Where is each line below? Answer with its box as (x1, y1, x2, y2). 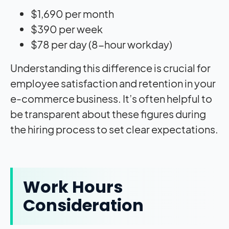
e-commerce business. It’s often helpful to (10, 91, 212, 105)
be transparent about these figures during (10, 107, 206, 120)
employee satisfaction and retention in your (10, 76, 216, 89)
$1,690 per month (31, 7, 114, 20)
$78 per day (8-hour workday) (31, 37, 172, 51)
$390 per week (31, 22, 103, 35)
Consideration (23, 193, 144, 217)
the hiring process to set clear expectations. (10, 122, 218, 135)
